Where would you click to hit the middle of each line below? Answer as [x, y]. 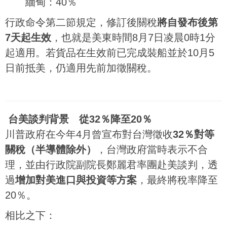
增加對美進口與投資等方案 [76, 180]
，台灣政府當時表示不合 [152, 149]
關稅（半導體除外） [51, 149]
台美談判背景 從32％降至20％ [80, 119]
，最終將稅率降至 [177, 180]
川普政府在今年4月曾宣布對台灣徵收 [89, 134]
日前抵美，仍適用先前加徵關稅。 [81, 68]
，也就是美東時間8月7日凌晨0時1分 [133, 37]
